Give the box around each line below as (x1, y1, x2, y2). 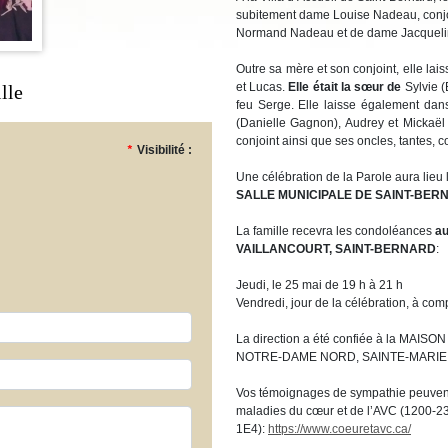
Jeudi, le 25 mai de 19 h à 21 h (236, 278, 403, 292)
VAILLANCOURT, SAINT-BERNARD (236, 242, 436, 256)
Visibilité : (137, 144, 192, 156)
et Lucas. (236, 80, 289, 94)
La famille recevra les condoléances (236, 224, 435, 238)
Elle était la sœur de (288, 80, 405, 94)
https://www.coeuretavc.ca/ (268, 422, 411, 436)
